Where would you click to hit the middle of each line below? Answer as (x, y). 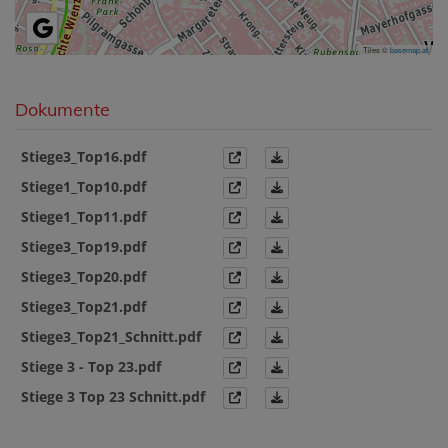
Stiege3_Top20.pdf (83, 276)
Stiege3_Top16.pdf (83, 156)
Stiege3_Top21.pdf (83, 306)
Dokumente (62, 109)
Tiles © (376, 49)
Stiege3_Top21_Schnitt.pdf (111, 336)
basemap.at (409, 49)
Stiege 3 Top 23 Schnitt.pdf (113, 396)
